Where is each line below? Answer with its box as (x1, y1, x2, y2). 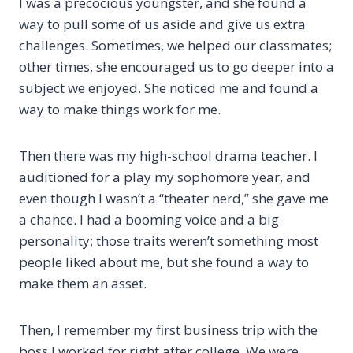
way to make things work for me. (19, 99, 221, 118)
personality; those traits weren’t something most (19, 231, 318, 250)
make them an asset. (19, 273, 147, 292)
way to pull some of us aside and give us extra (19, 14, 306, 33)
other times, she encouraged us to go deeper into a (19, 57, 334, 76)
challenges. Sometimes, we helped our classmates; (19, 35, 332, 54)
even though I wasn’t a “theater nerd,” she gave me (19, 188, 329, 207)
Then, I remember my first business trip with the (19, 320, 318, 339)
